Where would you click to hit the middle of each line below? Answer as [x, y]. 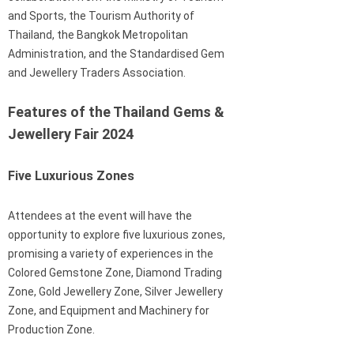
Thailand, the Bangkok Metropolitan [98, 34]
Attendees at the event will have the [100, 215]
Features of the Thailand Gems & [116, 111]
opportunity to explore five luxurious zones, [117, 234]
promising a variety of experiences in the [111, 253]
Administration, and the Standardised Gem [116, 53]
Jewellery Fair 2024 [71, 134]
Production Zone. [51, 329]
